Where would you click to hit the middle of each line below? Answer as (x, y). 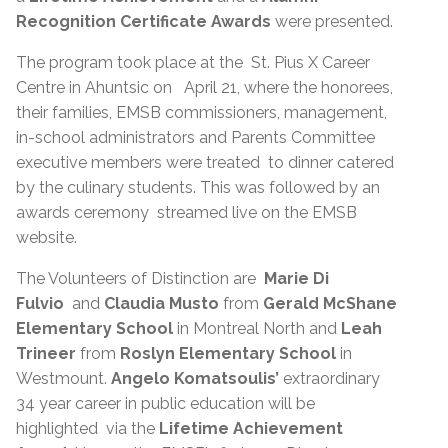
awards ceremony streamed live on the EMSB (186, 213)
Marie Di (296, 279)
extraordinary (329, 379)
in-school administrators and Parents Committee (195, 138)
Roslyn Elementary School (228, 354)
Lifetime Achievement (251, 429)
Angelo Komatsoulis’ (195, 379)
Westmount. (63, 379)
